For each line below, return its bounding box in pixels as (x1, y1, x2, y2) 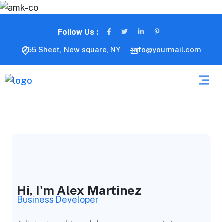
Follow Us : (57, 27, 98, 37)
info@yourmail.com (131, 45, 201, 54)
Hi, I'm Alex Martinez (16, 183, 141, 198)
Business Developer (16, 194, 99, 205)
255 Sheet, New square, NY (23, 45, 120, 54)
